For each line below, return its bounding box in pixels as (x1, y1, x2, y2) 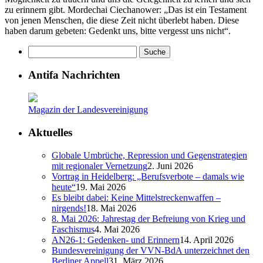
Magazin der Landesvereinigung (28, 104, 148, 115)
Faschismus (52, 224, 95, 234)
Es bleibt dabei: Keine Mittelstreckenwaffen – (52, 192, 221, 203)
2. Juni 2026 (147, 160, 193, 171)
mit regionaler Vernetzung (52, 160, 147, 171)
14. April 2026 (180, 234, 234, 245)
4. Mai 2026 (95, 224, 140, 234)
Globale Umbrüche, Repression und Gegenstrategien (52, 150, 247, 160)
